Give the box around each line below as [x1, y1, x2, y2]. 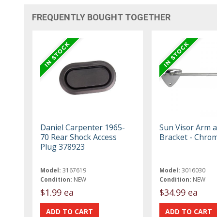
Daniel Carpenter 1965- [40, 122, 125, 133]
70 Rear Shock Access [40, 131, 117, 142]
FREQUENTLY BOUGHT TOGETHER [32, 12, 171, 22]
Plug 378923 [40, 141, 85, 152]
